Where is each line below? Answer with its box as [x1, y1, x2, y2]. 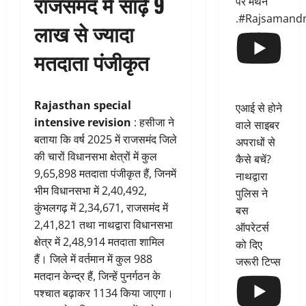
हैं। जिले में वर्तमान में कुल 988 [34, 251, 152, 267]
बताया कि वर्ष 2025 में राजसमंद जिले [34, 132, 177, 148]
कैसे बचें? [235, 152, 271, 167]
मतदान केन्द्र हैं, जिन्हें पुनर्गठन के [34, 268, 161, 284]
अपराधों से [235, 135, 275, 150]
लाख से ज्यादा [34, 18, 134, 49]
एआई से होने [235, 100, 282, 116]
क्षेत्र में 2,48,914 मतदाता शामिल [34, 234, 165, 250]
